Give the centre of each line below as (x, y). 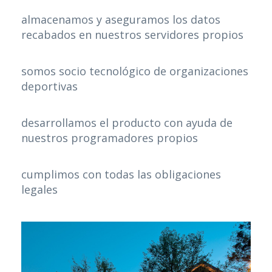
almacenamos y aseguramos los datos (121, 20)
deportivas (49, 87)
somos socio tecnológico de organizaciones (135, 71)
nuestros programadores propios (110, 138)
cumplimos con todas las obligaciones (121, 175)
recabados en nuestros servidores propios (132, 35)
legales (39, 190)
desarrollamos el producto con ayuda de (127, 123)
